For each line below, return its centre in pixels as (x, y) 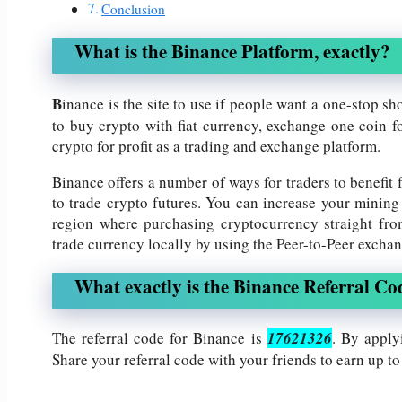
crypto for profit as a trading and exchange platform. (216, 145)
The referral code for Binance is (160, 337)
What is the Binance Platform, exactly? (232, 51)
